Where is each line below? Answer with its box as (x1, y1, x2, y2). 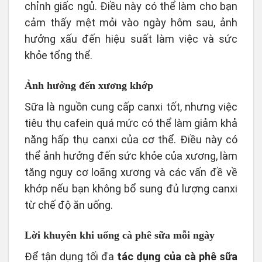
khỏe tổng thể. (25, 49, 92, 61)
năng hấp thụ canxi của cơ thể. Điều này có (25, 133, 237, 146)
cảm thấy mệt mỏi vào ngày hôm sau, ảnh (25, 16, 237, 29)
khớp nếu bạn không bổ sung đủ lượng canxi (25, 182, 237, 195)
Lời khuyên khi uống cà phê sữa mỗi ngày (25, 229, 215, 242)
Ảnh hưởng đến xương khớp (25, 80, 153, 91)
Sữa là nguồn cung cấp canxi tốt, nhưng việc (25, 101, 237, 113)
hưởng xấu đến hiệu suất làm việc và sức (25, 32, 237, 45)
